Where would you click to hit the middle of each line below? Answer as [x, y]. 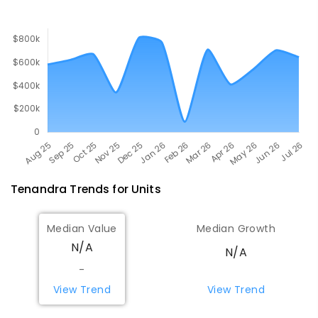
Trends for [99, 189]
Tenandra [39, 189]
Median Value [82, 229]
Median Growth [236, 229]
